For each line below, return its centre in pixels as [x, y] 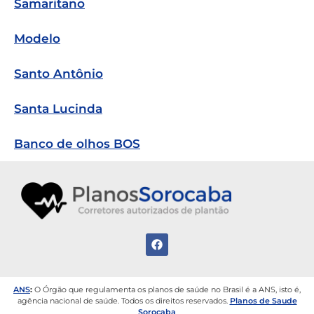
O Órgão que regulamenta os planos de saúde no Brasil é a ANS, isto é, [168, 290]
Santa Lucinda [58, 109]
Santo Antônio [59, 74]
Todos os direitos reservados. [175, 301]
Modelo [37, 39]
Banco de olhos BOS [77, 144]
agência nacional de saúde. [69, 301]
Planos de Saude [263, 301]
